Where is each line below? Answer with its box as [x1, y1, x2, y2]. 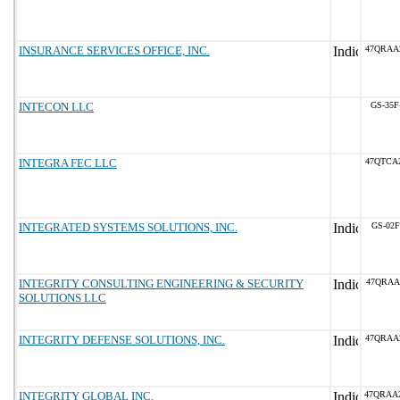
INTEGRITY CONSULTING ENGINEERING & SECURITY [19, 277, 304, 290]
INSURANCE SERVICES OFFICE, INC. [19, 44, 210, 57]
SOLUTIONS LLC [19, 291, 106, 304]
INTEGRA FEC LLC [19, 156, 117, 170]
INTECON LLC [19, 100, 94, 113]
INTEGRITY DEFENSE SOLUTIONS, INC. [19, 333, 225, 346]
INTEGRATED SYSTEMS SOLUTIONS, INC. [19, 221, 237, 234]
